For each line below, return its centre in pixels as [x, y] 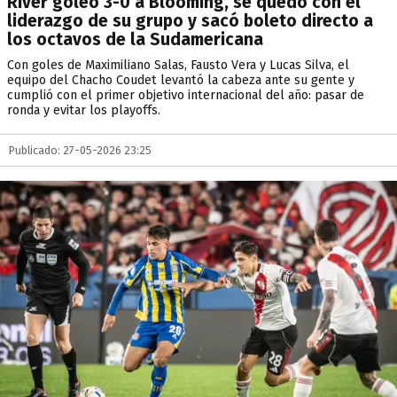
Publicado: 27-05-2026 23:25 [80, 150]
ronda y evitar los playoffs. [84, 110]
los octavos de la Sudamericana [135, 39]
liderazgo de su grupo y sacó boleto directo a [190, 21]
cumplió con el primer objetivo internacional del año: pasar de [186, 95]
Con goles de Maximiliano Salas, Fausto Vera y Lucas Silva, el [178, 65]
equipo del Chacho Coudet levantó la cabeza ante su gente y [181, 80]
